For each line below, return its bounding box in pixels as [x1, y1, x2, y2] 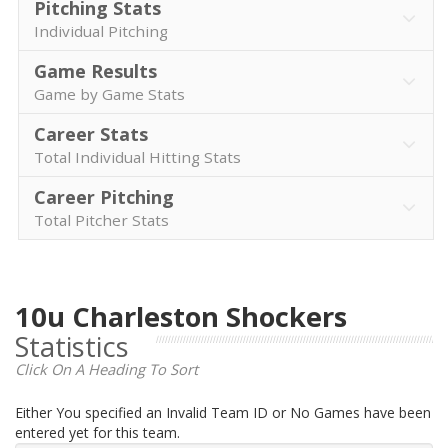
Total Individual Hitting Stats [34, 147, 241, 167]
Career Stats [34, 122, 148, 146]
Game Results [34, 59, 157, 83]
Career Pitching [34, 185, 174, 209]
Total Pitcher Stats [34, 210, 169, 230]
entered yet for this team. [15, 423, 180, 443]
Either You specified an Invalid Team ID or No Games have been [15, 403, 431, 423]
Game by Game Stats [34, 84, 185, 104]
